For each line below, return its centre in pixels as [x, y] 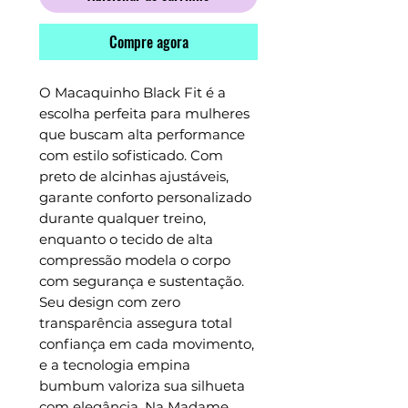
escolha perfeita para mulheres [144, 114]
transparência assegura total [136, 323]
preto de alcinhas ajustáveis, [134, 177]
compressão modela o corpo [135, 260]
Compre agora [148, 42]
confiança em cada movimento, [147, 344]
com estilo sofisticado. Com [131, 156]
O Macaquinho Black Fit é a [133, 93]
